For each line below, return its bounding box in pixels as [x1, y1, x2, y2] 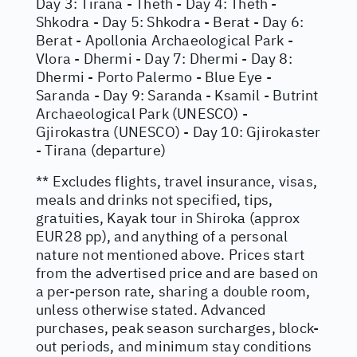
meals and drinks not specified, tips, [36, 190, 273, 209]
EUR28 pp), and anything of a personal [36, 227, 288, 245]
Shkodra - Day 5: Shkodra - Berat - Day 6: [36, 13, 304, 31]
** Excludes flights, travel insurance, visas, [36, 172, 318, 190]
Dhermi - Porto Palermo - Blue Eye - [36, 68, 272, 86]
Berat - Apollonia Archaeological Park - [36, 31, 293, 49]
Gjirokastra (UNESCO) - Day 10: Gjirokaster [36, 123, 321, 141]
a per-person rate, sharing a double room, [36, 282, 311, 300]
